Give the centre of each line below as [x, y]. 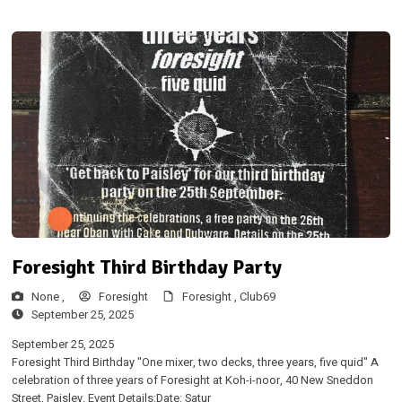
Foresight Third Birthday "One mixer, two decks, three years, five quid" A [195, 362]
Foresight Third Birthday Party [146, 267]
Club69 [257, 297]
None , [48, 297]
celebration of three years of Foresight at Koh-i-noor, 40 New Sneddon [192, 380]
